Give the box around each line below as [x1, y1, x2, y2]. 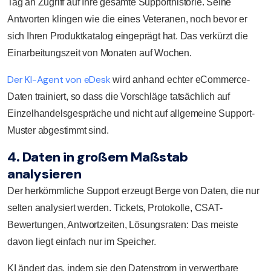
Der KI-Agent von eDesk [7, 73, 111, 86]
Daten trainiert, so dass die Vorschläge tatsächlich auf [7, 91, 230, 102]
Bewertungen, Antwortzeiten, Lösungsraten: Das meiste [7, 219, 238, 230]
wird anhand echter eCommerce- [110, 74, 250, 85]
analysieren [7, 165, 82, 183]
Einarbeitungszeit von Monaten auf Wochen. [7, 47, 192, 58]
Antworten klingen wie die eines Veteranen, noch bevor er [7, 13, 247, 24]
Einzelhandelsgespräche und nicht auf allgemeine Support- [7, 108, 255, 119]
